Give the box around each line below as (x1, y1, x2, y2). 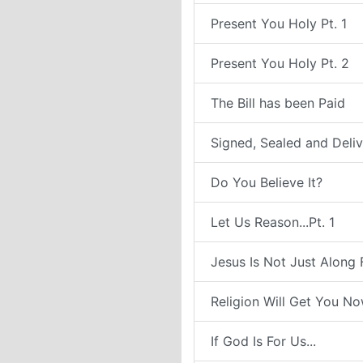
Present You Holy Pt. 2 (211, 55, 349, 71)
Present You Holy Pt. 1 (211, 15, 347, 32)
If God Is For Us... (211, 333, 316, 349)
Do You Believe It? (211, 174, 322, 190)
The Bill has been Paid (211, 95, 345, 111)
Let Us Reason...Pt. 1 (211, 214, 335, 230)
